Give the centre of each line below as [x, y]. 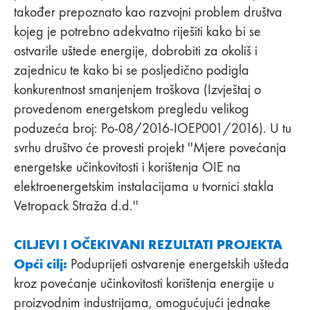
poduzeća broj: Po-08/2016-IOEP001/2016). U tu [153, 128]
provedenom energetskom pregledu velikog [131, 108]
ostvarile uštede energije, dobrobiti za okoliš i [136, 50]
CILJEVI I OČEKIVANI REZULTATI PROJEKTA [148, 244]
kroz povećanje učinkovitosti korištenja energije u [144, 283]
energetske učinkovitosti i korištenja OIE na [127, 166]
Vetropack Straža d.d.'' [76, 205]
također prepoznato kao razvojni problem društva [148, 11]
